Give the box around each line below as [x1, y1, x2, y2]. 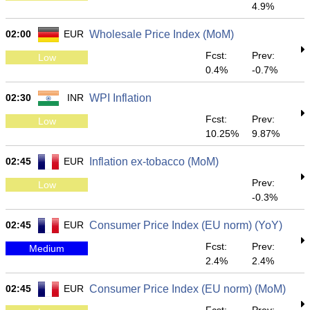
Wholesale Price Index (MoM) [89, 28, 234, 40]
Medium [29, 242, 64, 254]
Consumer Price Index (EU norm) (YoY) [89, 219, 282, 231]
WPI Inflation [89, 92, 152, 104]
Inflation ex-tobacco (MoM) [89, 156, 219, 167]
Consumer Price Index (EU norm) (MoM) [89, 283, 286, 295]
